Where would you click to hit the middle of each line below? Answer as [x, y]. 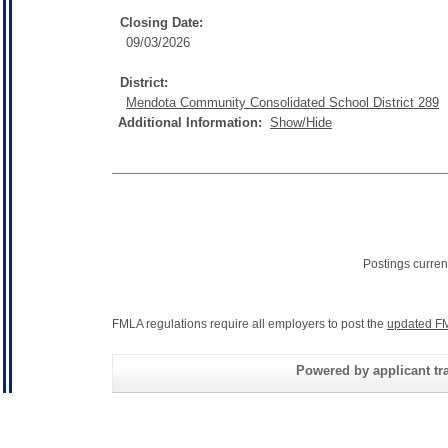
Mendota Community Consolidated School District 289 [282, 102]
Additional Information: [194, 122]
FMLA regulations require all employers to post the [249, 323]
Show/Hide [301, 122]
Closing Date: [161, 22]
